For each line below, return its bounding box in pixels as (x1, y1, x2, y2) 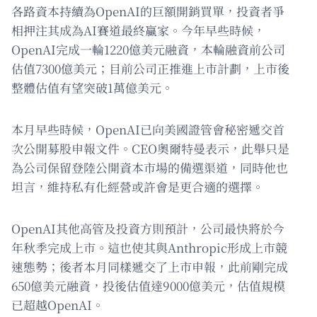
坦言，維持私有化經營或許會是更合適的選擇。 (11, 178, 264, 196)
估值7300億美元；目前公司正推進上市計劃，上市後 (11, 59, 289, 78)
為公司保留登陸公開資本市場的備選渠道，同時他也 (11, 158, 288, 177)
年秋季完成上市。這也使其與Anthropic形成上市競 (11, 238, 287, 257)
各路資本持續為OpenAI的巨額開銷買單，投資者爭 (11, 2, 284, 21)
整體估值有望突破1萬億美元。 (11, 79, 173, 97)
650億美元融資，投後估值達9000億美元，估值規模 (11, 277, 285, 295)
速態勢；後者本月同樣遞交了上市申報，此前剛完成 (11, 258, 288, 276)
